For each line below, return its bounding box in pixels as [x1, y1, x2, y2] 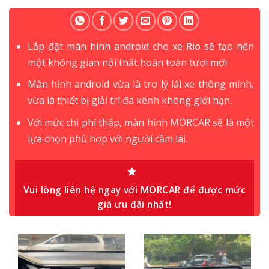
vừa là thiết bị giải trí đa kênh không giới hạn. [27, 94, 232, 107]
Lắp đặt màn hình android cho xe [27, 39, 186, 53]
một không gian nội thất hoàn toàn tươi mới [27, 55, 227, 69]
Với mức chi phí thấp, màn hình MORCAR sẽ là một [27, 115, 254, 129]
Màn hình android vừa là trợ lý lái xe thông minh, [27, 77, 254, 91]
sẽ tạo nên [204, 39, 255, 53]
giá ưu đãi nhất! [97, 197, 172, 211]
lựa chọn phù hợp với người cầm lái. [27, 131, 187, 145]
